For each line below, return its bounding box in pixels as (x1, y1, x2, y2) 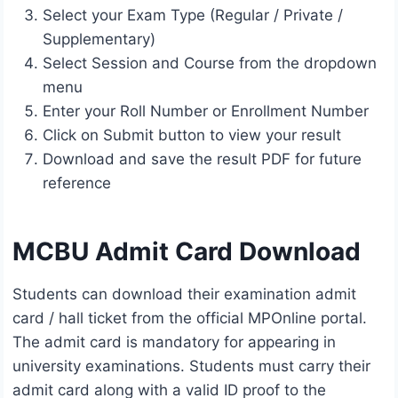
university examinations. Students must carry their (12, 357, 370, 376)
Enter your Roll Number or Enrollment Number (43, 102, 369, 121)
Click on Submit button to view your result (43, 126, 341, 145)
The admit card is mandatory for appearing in (12, 333, 336, 352)
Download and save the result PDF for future (43, 150, 362, 169)
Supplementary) (43, 30, 155, 49)
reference (43, 174, 111, 193)
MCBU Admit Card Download (12, 236, 361, 267)
